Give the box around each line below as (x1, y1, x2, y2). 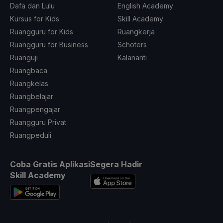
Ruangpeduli (10, 131, 51, 140)
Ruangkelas (10, 79, 48, 88)
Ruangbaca (10, 66, 47, 75)
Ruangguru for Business (10, 40, 88, 49)
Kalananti (117, 53, 147, 62)
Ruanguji (10, 53, 38, 62)
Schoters (117, 40, 147, 49)
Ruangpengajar (10, 105, 60, 114)
